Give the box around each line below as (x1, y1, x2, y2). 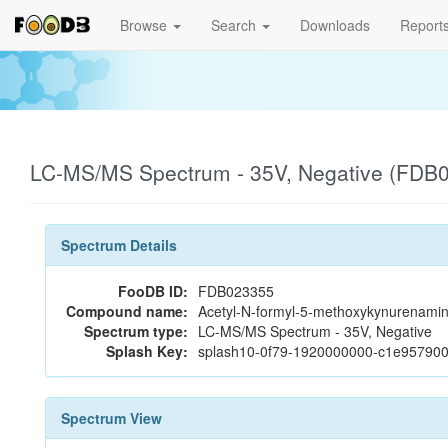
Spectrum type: (84, 321, 188, 341)
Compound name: (66, 301, 188, 321)
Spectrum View (61, 408, 162, 428)
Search (211, 15, 260, 35)
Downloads (300, 15, 370, 35)
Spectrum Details (61, 235, 177, 255)
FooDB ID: (118, 281, 188, 301)
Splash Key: (106, 341, 188, 361)
